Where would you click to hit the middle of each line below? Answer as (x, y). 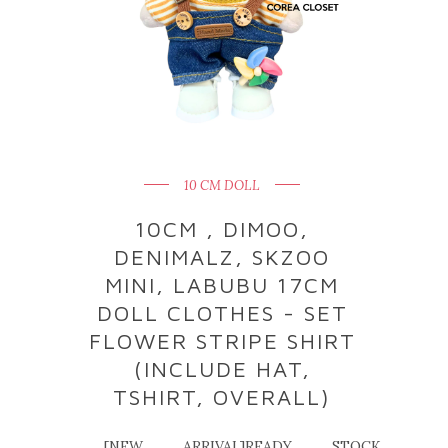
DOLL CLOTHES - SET (222, 313)
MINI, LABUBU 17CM (222, 285)
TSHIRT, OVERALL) (222, 397)
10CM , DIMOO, (222, 229)
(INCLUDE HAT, (222, 369)
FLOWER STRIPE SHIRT (222, 341)
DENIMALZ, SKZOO (222, 257)
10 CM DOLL (222, 185)
